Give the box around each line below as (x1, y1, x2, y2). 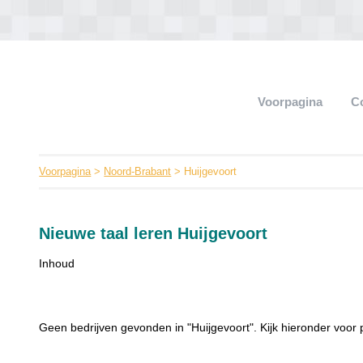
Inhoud (39, 257, 75, 270)
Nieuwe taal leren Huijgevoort (39, 224, 268, 242)
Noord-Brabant (104, 165, 172, 177)
